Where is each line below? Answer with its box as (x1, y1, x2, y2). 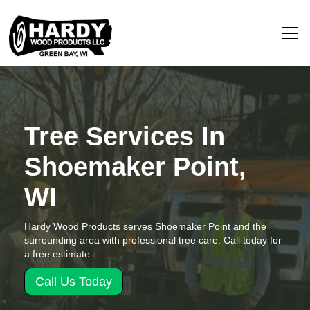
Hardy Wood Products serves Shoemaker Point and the (24, 221, 266, 232)
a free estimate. (24, 248, 93, 259)
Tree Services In (24, 122, 225, 151)
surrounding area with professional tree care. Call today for (24, 235, 282, 246)
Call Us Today (35, 275, 112, 289)
